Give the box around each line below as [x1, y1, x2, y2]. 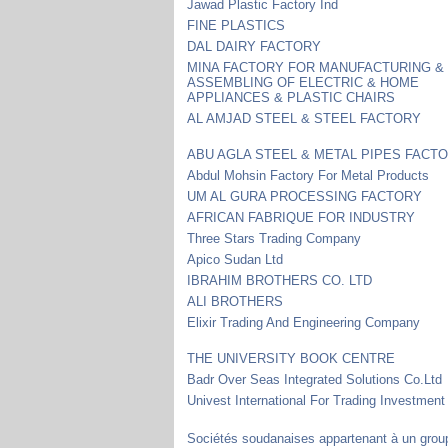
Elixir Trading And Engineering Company [187, 314, 421, 330]
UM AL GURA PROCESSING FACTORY [187, 188, 423, 204]
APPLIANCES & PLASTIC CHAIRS [187, 89, 396, 105]
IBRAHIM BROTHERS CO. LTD [187, 272, 373, 288]
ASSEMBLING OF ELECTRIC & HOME [187, 74, 420, 90]
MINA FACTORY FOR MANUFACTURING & [187, 59, 445, 75]
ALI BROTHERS [187, 293, 284, 309]
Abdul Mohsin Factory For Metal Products [187, 167, 430, 183]
